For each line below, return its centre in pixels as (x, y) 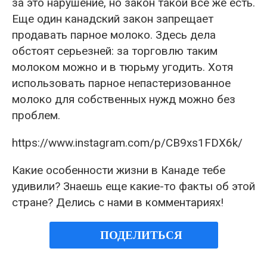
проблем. (36, 115)
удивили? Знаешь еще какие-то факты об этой (133, 186)
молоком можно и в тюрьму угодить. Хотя (122, 67)
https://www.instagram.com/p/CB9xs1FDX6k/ (127, 142)
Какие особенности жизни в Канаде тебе (119, 170)
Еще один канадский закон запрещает (113, 18)
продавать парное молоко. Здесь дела (114, 35)
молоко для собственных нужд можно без (124, 99)
